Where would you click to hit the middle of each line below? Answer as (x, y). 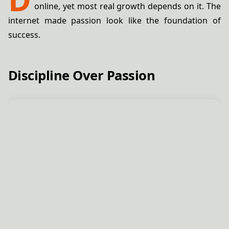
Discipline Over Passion (82, 76)
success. (24, 35)
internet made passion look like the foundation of (114, 20)
